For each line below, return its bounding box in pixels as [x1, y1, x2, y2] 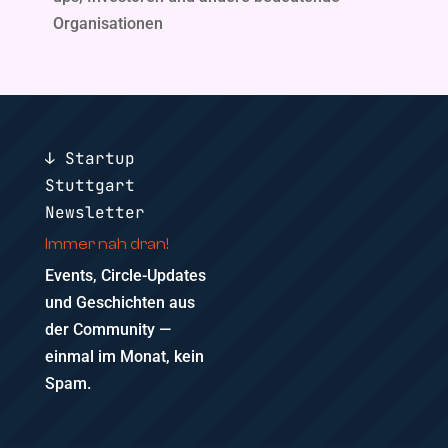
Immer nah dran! [44, 235, 169, 253]
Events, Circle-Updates [44, 266, 206, 285]
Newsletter [44, 202, 145, 223]
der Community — [44, 320, 171, 339]
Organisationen [52, 14, 163, 33]
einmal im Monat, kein [44, 347, 204, 366]
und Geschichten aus [44, 293, 195, 312]
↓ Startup [44, 148, 135, 169]
